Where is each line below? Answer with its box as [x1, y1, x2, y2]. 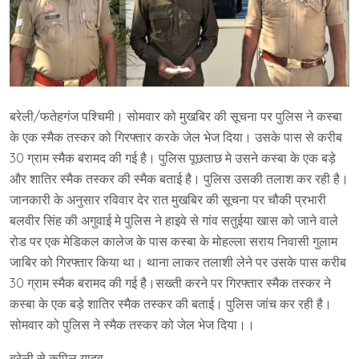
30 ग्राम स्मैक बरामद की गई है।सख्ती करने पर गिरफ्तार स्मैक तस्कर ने [10, 274, 331, 291]
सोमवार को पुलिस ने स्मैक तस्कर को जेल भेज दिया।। [10, 316, 255, 333]
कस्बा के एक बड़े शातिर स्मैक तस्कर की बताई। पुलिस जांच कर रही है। [10, 295, 332, 312]
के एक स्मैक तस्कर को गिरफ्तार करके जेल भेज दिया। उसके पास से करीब [10, 128, 342, 145]
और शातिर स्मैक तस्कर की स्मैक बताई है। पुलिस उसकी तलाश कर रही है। [10, 170, 349, 187]
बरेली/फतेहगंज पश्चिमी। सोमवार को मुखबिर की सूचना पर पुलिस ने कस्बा [10, 107, 342, 124]
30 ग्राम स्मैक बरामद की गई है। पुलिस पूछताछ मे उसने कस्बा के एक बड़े [10, 149, 336, 166]
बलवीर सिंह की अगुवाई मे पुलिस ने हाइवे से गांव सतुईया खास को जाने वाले [10, 212, 338, 228]
